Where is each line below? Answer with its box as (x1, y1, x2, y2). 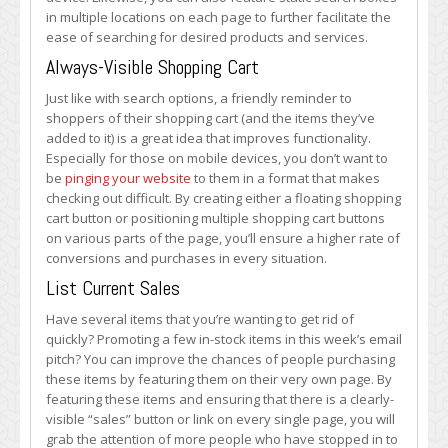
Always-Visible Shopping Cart (46, 54, 259, 80)
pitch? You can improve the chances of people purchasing (46, 350, 395, 368)
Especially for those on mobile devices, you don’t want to (46, 149, 388, 167)
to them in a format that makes (191, 169, 380, 187)
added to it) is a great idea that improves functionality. (46, 129, 371, 147)
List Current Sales (46, 275, 180, 301)
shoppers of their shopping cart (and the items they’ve (46, 109, 375, 127)
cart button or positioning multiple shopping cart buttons (46, 209, 385, 227)
